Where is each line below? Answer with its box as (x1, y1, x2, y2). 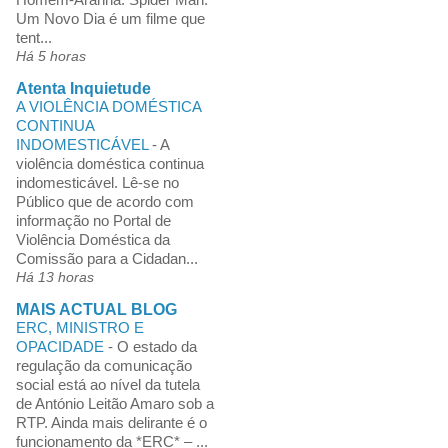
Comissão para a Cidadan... (15, 249, 198, 267)
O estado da (116, 337, 197, 355)
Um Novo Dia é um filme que (15, 9, 205, 27)
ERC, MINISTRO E (15, 318, 144, 336)
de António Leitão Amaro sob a (15, 394, 214, 412)
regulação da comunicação (15, 356, 192, 374)
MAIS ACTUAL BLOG (15, 300, 177, 318)
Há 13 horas (15, 268, 94, 285)
